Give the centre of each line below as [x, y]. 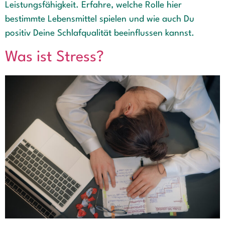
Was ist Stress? [54, 57]
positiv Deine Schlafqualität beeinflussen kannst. [100, 34]
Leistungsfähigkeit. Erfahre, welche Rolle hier [93, 6]
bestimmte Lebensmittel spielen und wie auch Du [100, 20]
